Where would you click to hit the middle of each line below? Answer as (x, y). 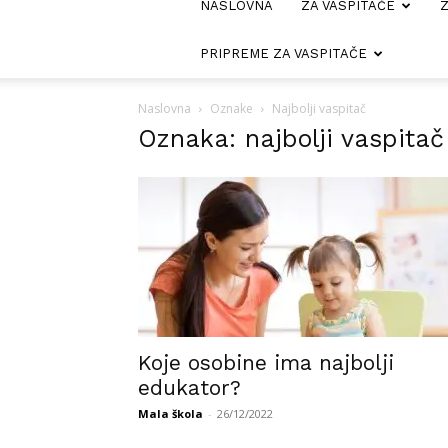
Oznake (231, 108)
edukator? (189, 387)
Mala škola (170, 413)
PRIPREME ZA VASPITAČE (283, 53)
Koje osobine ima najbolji (266, 362)
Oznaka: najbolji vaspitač (291, 138)
